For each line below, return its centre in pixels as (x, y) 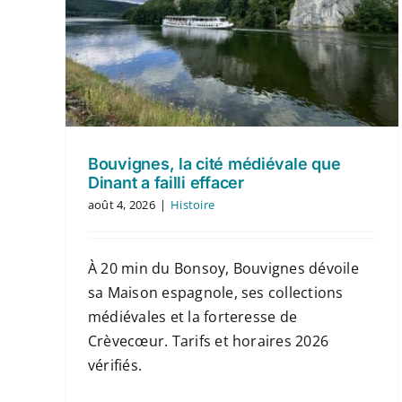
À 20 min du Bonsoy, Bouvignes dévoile (223, 269)
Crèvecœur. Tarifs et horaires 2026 (208, 341)
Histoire (193, 205)
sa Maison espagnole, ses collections (215, 293)
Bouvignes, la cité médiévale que (214, 164)
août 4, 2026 (121, 205)
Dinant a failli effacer (166, 183)
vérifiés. (115, 366)
